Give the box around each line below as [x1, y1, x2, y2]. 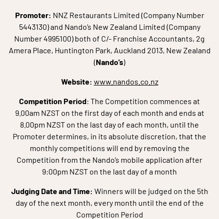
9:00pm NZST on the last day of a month [42, 167, 177, 176]
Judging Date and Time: [11, 186, 93, 196]
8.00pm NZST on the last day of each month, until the [20, 120, 199, 129]
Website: [61, 77, 92, 86]
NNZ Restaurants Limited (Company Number [51, 10, 204, 20]
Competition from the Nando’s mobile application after [17, 155, 202, 164]
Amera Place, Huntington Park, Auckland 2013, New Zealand [8, 45, 211, 55]
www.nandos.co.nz [93, 77, 158, 86]
